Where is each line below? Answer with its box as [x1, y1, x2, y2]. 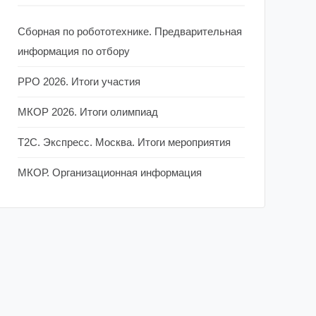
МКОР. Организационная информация [18, 166, 202, 178]
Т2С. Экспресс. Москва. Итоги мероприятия [18, 135, 231, 148]
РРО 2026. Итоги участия [18, 75, 140, 87]
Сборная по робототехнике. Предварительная [18, 25, 242, 37]
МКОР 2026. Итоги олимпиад [18, 105, 158, 118]
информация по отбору [18, 44, 130, 57]
